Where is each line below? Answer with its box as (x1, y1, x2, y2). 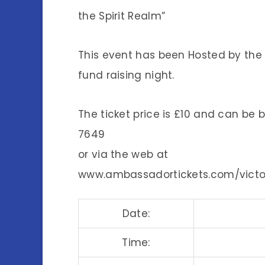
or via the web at (78, 147, 169, 161)
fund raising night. (78, 68, 174, 82)
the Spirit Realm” (78, 9, 166, 23)
